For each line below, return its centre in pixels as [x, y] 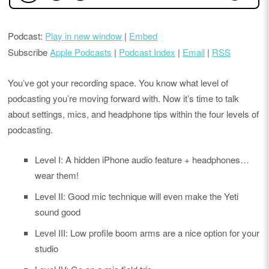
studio [47, 248]
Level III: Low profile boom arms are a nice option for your [147, 232]
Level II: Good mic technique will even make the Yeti [137, 196]
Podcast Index [147, 52]
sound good [58, 211]
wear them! [57, 175]
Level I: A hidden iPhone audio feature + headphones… [142, 159]
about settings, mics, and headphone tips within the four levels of [134, 113]
